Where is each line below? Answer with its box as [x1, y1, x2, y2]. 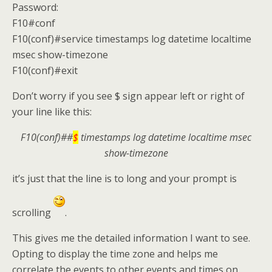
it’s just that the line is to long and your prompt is [12, 172, 237, 185]
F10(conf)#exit [12, 64, 78, 77]
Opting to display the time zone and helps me [12, 247, 218, 260]
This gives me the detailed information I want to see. [12, 231, 250, 245]
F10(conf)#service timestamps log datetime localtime [12, 32, 251, 46]
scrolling [12, 206, 53, 219]
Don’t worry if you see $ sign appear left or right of [12, 89, 245, 103]
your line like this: [12, 105, 92, 118]
